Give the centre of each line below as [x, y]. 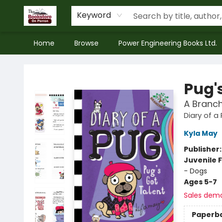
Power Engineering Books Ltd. [168, 43]
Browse [86, 43]
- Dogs [195, 171]
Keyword [94, 15]
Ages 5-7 [200, 182]
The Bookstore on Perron [50, 64]
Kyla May [200, 133]
